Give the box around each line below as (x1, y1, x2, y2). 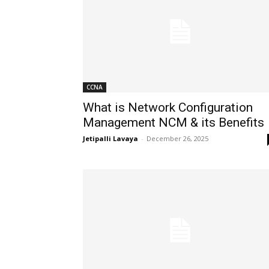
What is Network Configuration (83, 100, 253, 115)
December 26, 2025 (147, 133, 208, 143)
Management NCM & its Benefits (83, 115, 264, 130)
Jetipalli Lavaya (83, 133, 138, 143)
